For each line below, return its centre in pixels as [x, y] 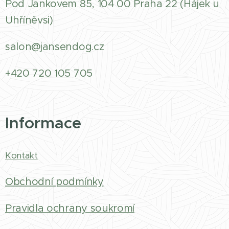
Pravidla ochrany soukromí [70, 208]
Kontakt [21, 155]
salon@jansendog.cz [55, 47]
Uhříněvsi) [29, 20]
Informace [43, 123]
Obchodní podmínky [54, 182]
